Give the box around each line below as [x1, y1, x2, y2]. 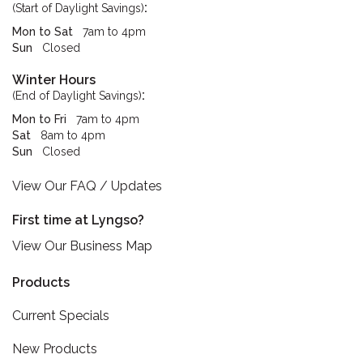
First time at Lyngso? [12, 212, 144, 228]
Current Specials [12, 308, 109, 323]
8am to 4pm [41, 129, 105, 142]
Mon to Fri [12, 113, 66, 126]
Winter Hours [12, 72, 96, 88]
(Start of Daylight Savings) [12, 2, 144, 15]
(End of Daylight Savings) [12, 89, 142, 102]
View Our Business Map [12, 238, 152, 254]
